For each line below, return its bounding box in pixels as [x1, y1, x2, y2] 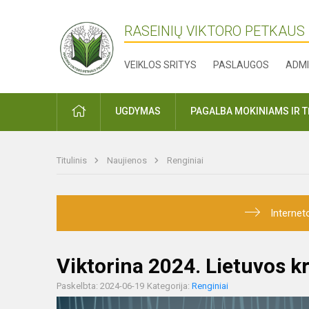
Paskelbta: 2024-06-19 [57, 281, 144, 292]
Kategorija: [147, 281, 192, 292]
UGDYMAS [115, 106, 161, 117]
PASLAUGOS [213, 59, 270, 70]
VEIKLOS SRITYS [124, 59, 197, 70]
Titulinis [57, 155, 89, 166]
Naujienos [107, 155, 149, 166]
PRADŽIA [85, 105, 124, 117]
